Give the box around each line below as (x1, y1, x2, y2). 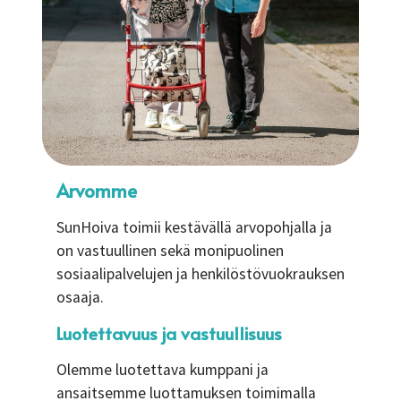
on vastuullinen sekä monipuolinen (56, 241, 284, 260)
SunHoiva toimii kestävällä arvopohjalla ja (56, 218, 332, 237)
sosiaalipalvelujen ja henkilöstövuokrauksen (56, 264, 345, 284)
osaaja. (56, 287, 104, 307)
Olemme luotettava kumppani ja (56, 360, 269, 380)
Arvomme (56, 177, 137, 203)
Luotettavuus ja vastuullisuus (56, 321, 282, 345)
